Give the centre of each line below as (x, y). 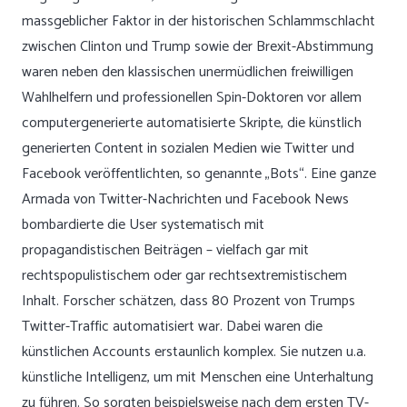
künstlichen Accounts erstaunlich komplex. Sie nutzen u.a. (194, 352)
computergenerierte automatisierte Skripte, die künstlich (192, 123)
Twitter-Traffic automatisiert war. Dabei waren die (172, 327)
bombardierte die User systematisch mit (143, 225)
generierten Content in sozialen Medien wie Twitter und (188, 149)
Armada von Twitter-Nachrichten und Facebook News (185, 199)
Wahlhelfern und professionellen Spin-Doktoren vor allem (192, 98)
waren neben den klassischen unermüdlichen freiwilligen (188, 72)
